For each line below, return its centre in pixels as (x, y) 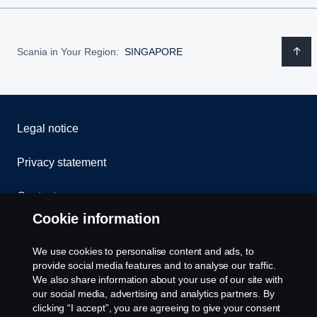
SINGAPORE (154, 51)
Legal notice (48, 129)
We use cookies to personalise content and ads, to (143, 251)
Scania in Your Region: (68, 51)
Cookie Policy (52, 265)
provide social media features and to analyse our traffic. (154, 265)
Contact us (44, 197)
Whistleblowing (56, 231)
